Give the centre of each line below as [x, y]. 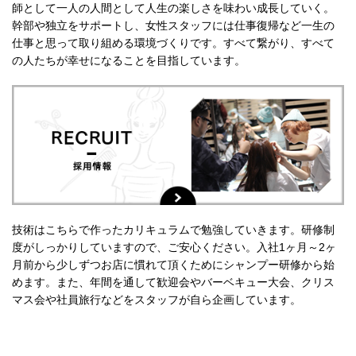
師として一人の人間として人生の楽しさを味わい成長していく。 [173, 8]
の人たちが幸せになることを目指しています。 [129, 61]
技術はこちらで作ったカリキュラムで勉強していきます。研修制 [173, 229]
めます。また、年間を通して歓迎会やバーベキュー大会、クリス [173, 282]
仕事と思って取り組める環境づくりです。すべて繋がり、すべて [173, 43]
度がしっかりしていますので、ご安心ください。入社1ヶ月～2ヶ [174, 247]
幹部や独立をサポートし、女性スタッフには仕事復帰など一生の [173, 26]
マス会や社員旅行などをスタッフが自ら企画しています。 [157, 299]
